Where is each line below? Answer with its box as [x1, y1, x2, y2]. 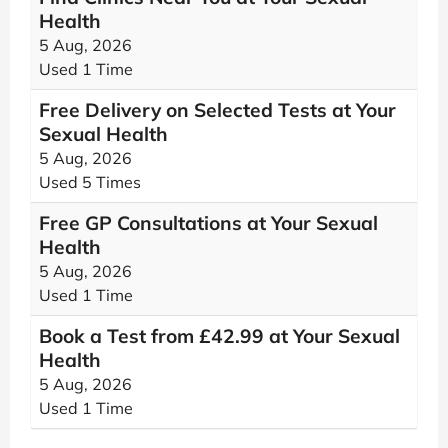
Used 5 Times [39, 172, 141, 192]
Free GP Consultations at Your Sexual [39, 211, 378, 235]
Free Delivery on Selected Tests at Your [39, 98, 396, 122]
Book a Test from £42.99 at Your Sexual [39, 324, 400, 348]
